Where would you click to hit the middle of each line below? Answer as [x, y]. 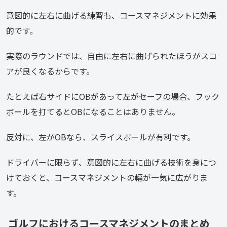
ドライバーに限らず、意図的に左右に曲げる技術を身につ [111, 162]
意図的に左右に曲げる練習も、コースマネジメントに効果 [111, 15]
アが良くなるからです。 [50, 71]
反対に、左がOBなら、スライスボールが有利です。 [101, 137]
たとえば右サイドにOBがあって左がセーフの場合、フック [113, 96]
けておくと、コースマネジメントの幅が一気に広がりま [107, 177]
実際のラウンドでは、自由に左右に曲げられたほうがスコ [111, 56]
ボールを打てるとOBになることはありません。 [93, 111]
